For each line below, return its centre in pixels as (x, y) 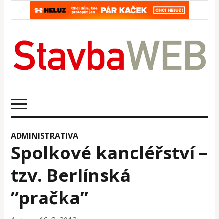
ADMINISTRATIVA (45, 136)
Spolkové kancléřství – (109, 153)
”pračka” (50, 197)
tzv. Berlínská (71, 175)
